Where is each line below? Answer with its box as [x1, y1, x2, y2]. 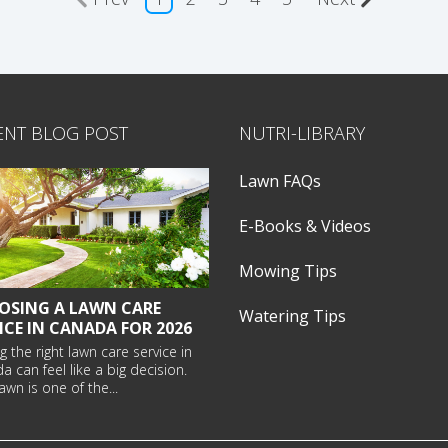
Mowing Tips [239, 260, 337, 283]
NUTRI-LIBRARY [239, 121, 365, 146]
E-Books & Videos [239, 215, 371, 238]
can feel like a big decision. [11, 360, 187, 380]
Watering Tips [239, 305, 346, 328]
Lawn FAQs [239, 170, 321, 193]
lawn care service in [67, 342, 192, 362]
